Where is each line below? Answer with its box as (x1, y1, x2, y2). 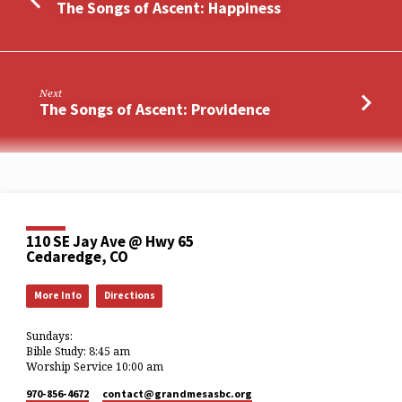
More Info (33, 288, 82, 301)
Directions (103, 288, 155, 301)
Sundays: (26, 328, 74, 344)
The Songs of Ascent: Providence (39, 98, 271, 119)
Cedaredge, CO (26, 247, 129, 267)
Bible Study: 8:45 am (26, 343, 131, 359)
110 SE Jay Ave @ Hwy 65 (26, 232, 195, 252)
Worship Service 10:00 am (26, 358, 164, 374)
